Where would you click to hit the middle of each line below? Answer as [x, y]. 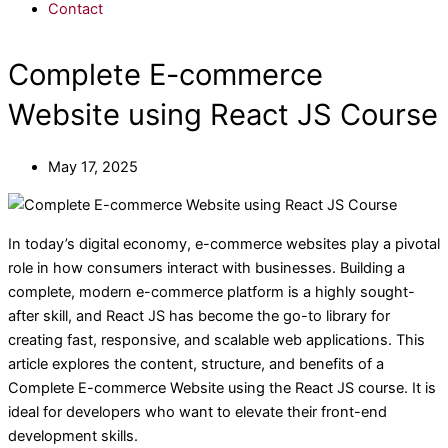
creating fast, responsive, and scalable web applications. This [216, 339]
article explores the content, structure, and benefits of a [196, 363]
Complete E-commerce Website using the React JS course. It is [222, 387]
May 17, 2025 [93, 166]
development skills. [73, 435]
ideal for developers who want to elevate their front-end [197, 411]
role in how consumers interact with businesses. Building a [206, 267]
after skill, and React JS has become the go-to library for [199, 315]
